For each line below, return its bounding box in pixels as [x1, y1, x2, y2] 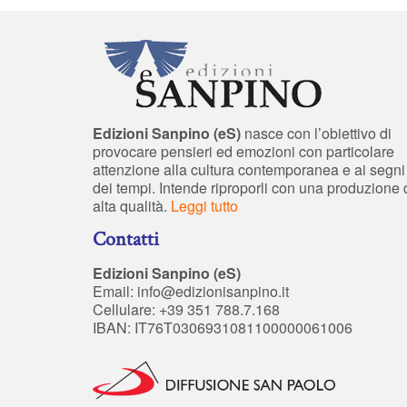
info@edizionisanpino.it [137, 280, 289, 302]
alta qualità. [93, 194, 171, 216]
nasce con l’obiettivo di [241, 122, 392, 144]
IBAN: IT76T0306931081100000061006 [93, 316, 352, 338]
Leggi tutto [171, 194, 238, 216]
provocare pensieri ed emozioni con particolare [93, 140, 394, 162]
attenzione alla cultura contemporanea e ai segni [93, 158, 405, 180]
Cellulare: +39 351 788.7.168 [93, 298, 280, 320]
